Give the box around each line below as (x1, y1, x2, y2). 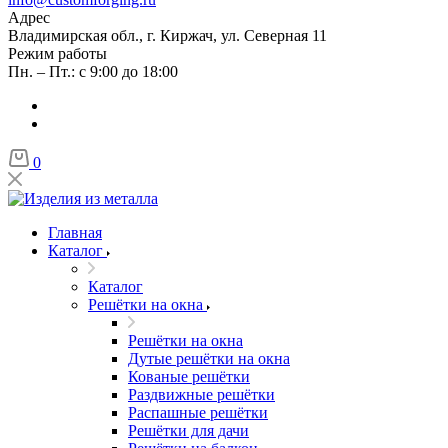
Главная (48, 224, 102, 241)
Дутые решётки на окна (128, 350, 290, 367)
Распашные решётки (128, 404, 268, 421)
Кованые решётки (128, 368, 250, 385)
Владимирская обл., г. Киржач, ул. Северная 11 (8, 27, 327, 44)
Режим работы (8, 45, 107, 62)
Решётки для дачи (128, 422, 249, 439)
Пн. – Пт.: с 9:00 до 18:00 (8, 63, 178, 80)
